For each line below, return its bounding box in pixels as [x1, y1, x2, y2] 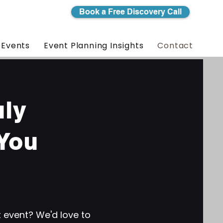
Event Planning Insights [43, 40, 144, 51]
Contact [157, 40, 193, 51]
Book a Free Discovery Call [79, 7, 182, 16]
